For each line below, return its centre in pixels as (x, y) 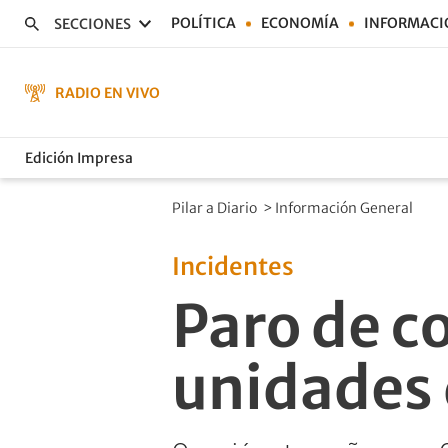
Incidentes (233, 266)
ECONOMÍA (300, 23)
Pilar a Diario (216, 208)
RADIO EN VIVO (107, 92)
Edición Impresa (79, 157)
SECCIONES (92, 23)
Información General (345, 208)
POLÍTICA (203, 23)
